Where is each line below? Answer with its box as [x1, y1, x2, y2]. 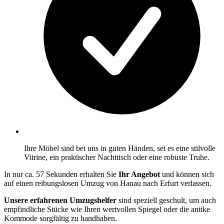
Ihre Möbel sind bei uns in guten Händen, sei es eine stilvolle [24, 143, 215, 152]
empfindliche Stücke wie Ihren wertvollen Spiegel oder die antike [4, 204, 210, 213]
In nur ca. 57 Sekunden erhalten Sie [4, 169, 118, 178]
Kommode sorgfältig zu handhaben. [4, 213, 117, 222]
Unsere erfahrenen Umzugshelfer [4, 195, 116, 204]
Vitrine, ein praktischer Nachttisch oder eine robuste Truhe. [24, 152, 209, 161]
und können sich [160, 169, 214, 178]
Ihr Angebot [118, 169, 160, 178]
